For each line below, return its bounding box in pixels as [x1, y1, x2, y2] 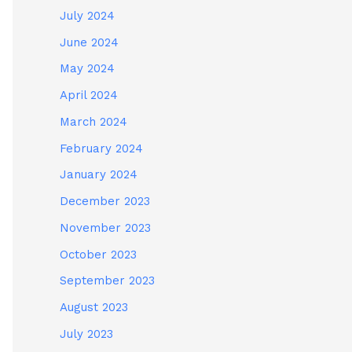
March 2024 [60, 114, 127, 129]
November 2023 [60, 220, 151, 235]
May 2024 [60, 61, 115, 76]
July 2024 [60, 8, 115, 23]
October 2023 [60, 247, 137, 262]
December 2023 [60, 194, 150, 209]
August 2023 [60, 300, 128, 315]
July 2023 [60, 326, 113, 341]
